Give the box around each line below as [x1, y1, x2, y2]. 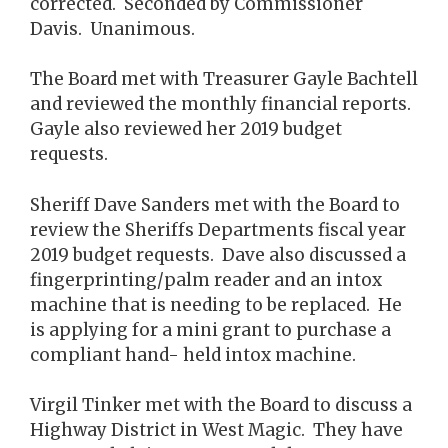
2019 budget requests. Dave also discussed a [30, 243, 406, 266]
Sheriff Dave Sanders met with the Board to [30, 193, 400, 216]
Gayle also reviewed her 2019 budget [30, 118, 342, 140]
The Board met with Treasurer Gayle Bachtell [30, 68, 418, 90]
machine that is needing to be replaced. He [30, 293, 402, 316]
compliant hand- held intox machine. [30, 343, 356, 366]
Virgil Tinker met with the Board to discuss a [30, 394, 412, 416]
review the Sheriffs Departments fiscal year [30, 218, 406, 241]
